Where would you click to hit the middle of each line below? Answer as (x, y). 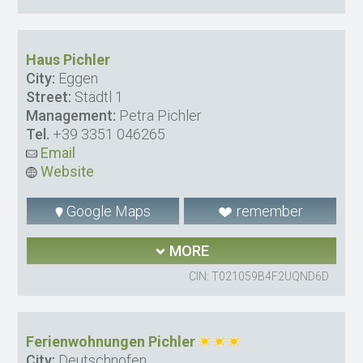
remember (268, 211)
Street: (49, 97)
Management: (71, 116)
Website (66, 172)
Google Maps (107, 211)
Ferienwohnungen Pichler (111, 342)
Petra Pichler (159, 116)
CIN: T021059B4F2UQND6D (258, 277)
